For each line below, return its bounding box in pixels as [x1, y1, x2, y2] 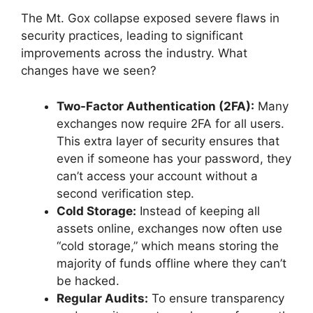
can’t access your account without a [57, 168, 258, 183]
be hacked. [57, 273, 119, 288]
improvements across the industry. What [21, 46, 247, 61]
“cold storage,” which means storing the [57, 238, 279, 253]
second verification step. [57, 186, 194, 201]
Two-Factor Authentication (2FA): [57, 99, 254, 113]
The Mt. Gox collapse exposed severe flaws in [21, 11, 279, 26]
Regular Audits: [57, 291, 148, 305]
